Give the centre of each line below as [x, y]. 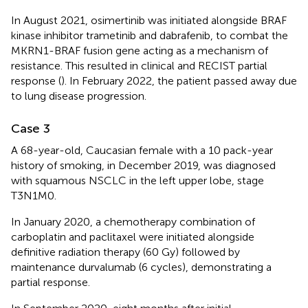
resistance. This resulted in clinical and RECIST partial [139, 65]
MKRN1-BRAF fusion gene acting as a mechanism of [140, 50]
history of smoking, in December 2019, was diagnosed [143, 165]
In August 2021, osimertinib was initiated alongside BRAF [149, 20]
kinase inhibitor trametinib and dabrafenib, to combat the [150, 35]
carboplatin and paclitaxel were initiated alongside [133, 236]
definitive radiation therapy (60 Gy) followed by [125, 252]
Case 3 [31, 128]
